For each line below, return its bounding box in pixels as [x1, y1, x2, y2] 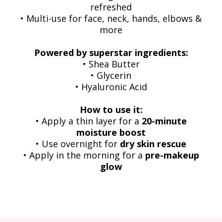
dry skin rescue [120, 137, 186, 150]
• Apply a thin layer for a [35, 114, 142, 127]
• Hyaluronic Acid [75, 80, 147, 93]
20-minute [141, 114, 187, 127]
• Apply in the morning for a [23, 149, 145, 161]
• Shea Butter [82, 57, 140, 70]
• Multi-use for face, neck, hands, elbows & [20, 12, 202, 24]
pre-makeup [145, 149, 199, 161]
